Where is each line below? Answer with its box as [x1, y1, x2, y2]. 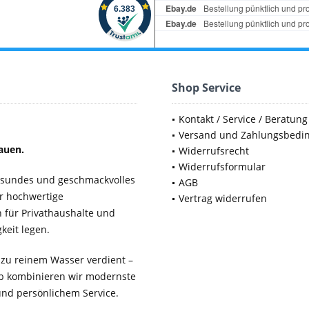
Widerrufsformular [179, 159, 266, 173]
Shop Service [172, 79, 241, 95]
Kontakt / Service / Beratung [179, 112, 308, 126]
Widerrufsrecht [179, 143, 249, 157]
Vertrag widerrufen [179, 191, 267, 205]
